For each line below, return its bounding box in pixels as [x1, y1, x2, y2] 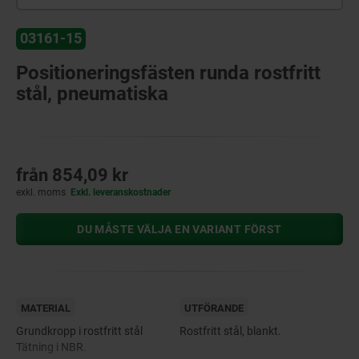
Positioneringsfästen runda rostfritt [16, 61, 321, 84]
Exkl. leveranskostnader [71, 186, 171, 198]
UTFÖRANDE [184, 301, 244, 314]
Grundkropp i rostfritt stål [16, 324, 143, 337]
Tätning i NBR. [16, 340, 87, 353]
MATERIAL [21, 301, 71, 314]
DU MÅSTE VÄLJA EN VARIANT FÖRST [77, 222, 282, 236]
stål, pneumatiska [16, 82, 168, 105]
